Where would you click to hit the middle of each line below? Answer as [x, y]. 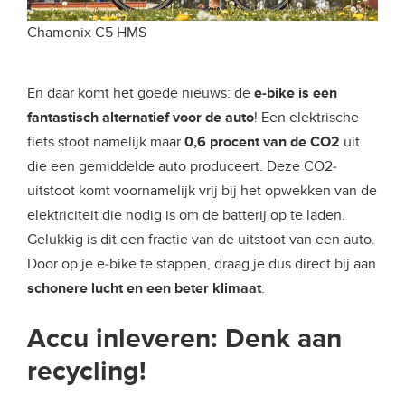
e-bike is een [296, 94]
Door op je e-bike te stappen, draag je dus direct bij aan [202, 264]
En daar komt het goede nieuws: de [141, 94]
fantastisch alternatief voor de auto [141, 118]
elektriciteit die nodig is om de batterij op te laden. [186, 216]
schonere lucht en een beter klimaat [144, 289]
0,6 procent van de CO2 [264, 142]
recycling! [87, 372]
